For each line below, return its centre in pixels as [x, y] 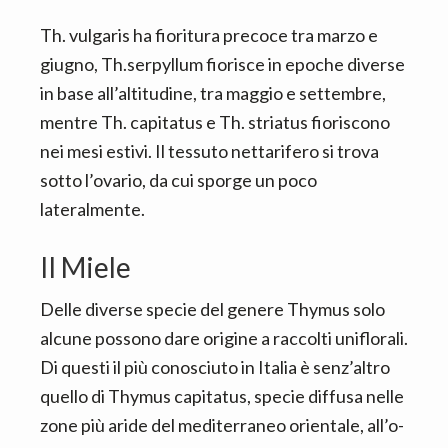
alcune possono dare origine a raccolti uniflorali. [224, 338]
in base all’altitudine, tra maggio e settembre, [213, 93]
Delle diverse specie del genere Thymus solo [212, 309]
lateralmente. [92, 209]
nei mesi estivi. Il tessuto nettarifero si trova [209, 151]
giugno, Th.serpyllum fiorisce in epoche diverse [222, 64]
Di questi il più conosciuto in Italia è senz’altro [215, 367]
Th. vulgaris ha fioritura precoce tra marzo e [209, 35]
